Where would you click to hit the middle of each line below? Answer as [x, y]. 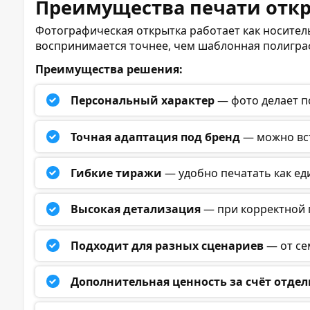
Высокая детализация [136, 209]
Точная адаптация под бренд [156, 137]
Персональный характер [143, 101]
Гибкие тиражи [117, 173]
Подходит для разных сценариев [167, 245]
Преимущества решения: [109, 69]
